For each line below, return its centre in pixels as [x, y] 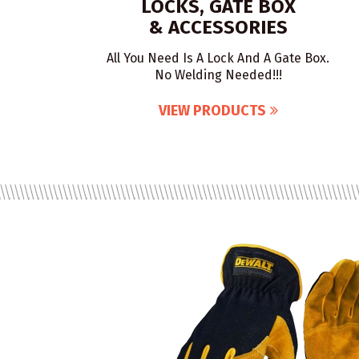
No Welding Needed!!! [218, 75]
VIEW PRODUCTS [212, 111]
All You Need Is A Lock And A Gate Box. [218, 58]
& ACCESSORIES [218, 27]
